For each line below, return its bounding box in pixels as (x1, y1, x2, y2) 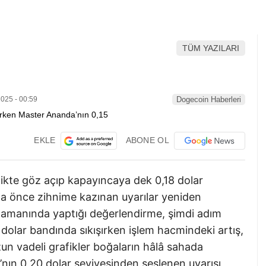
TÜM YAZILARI (182, 43, 239, 53)
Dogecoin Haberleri (176, 95, 241, 104)
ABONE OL (125, 135, 169, 145)
